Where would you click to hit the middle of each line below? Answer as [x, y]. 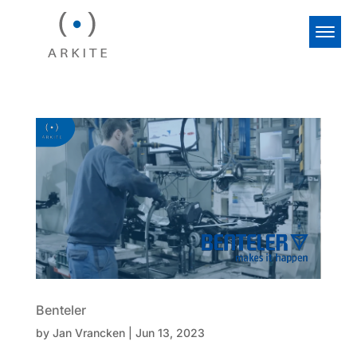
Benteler [61, 310]
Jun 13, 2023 [170, 332]
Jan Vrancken [88, 332]
